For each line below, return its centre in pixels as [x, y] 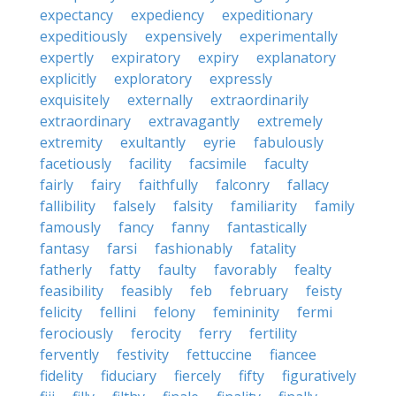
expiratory [146, 57]
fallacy [308, 185]
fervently [69, 354]
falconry [243, 185]
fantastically [267, 227]
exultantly [153, 142]
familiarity [264, 206]
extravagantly [194, 121]
